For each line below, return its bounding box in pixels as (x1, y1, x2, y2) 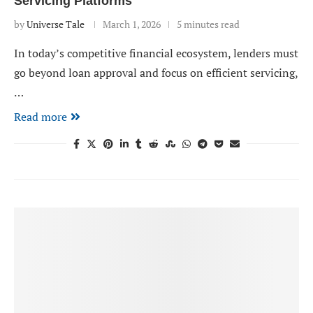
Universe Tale (27, 17, 85, 31)
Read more (14, 109, 67, 124)
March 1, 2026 (103, 17, 161, 31)
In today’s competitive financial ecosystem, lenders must (14, 45, 298, 61)
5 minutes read (177, 17, 240, 31)
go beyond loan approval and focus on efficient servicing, (14, 65, 298, 80)
